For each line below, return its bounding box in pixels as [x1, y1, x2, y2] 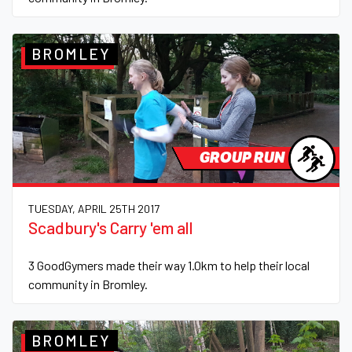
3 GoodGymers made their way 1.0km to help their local [28, 257, 310, 273]
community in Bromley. [28, 276, 148, 291]
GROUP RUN [200, 148, 284, 168]
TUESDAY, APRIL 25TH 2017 [28, 201, 159, 215]
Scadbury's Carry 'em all [28, 217, 193, 237]
